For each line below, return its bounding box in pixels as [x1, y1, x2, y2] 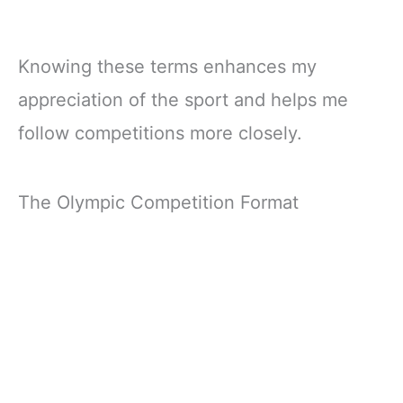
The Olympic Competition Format [18, 192, 299, 214]
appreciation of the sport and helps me [18, 89, 348, 111]
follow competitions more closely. [18, 122, 302, 144]
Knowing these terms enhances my [18, 56, 317, 77]
